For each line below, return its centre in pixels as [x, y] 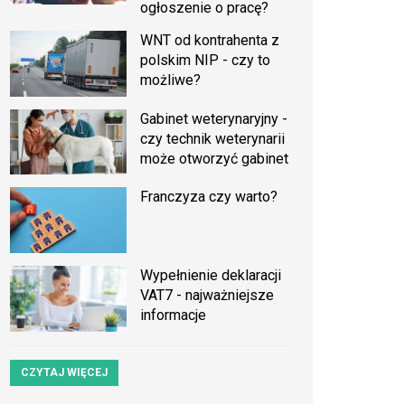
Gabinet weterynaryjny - [214, 118]
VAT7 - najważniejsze [207, 295]
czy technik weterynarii [213, 138]
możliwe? [171, 80]
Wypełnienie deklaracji [211, 275]
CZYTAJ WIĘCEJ [64, 372]
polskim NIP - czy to [206, 60]
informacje [174, 315]
